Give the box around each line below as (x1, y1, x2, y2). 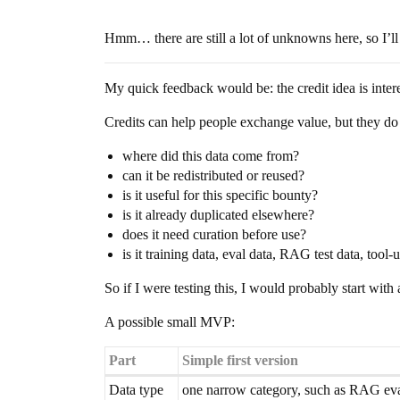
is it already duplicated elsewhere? (122, 207, 314, 222)
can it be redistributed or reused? (122, 168, 304, 183)
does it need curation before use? (122, 227, 306, 242)
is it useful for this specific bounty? (122, 187, 318, 203)
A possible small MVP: (104, 314, 235, 329)
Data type (109, 382, 163, 397)
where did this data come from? (122, 148, 299, 163)
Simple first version (182, 353, 298, 368)
